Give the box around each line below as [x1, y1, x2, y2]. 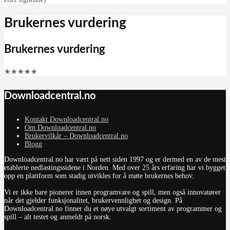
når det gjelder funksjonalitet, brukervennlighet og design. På [4, 197, 182, 205]
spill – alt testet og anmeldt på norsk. [4, 213, 111, 221]
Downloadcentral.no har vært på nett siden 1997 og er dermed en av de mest [4, 156, 226, 164]
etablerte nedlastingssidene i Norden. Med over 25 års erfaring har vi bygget [4, 164, 225, 172]
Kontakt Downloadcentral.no [25, 116, 108, 124]
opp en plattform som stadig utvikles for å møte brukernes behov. [4, 172, 194, 180]
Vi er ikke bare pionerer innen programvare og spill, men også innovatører [4, 188, 221, 197]
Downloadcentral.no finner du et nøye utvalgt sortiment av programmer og [4, 205, 222, 213]
